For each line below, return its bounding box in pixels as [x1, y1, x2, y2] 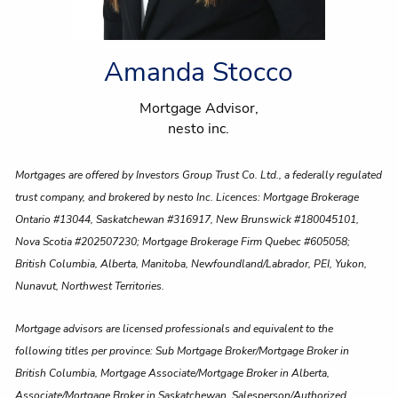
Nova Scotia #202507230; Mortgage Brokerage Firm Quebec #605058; [15, 234, 351, 249]
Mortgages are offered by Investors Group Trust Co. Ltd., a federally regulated [15, 167, 383, 182]
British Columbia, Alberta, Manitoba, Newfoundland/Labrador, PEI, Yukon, [15, 256, 368, 271]
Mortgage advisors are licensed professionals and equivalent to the [15, 322, 334, 337]
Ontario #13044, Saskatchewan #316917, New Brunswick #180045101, [15, 211, 360, 227]
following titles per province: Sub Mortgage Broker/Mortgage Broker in [15, 344, 350, 359]
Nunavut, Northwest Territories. [15, 278, 165, 293]
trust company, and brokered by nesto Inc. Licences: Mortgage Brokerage [15, 189, 360, 204]
